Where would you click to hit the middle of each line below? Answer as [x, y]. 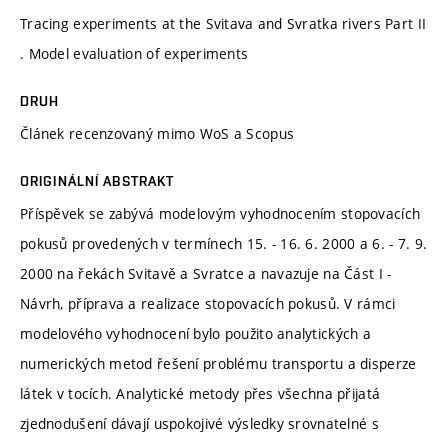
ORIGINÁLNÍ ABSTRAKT [97, 180]
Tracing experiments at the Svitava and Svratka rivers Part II [223, 23]
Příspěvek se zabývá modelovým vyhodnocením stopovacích [220, 213]
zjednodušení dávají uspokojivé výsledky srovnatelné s [199, 423]
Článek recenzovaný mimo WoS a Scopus [157, 133]
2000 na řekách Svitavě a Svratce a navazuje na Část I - [206, 273]
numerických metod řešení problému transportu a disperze [218, 363]
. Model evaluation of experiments [134, 53]
